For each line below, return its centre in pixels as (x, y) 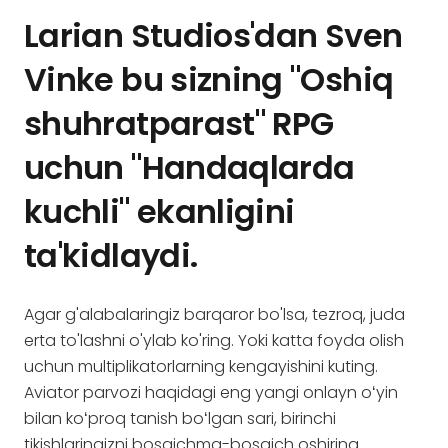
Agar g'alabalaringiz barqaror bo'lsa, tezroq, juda (214, 314)
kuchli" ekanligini (159, 211)
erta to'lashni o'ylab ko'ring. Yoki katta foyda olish (214, 340)
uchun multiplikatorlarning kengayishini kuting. (201, 366)
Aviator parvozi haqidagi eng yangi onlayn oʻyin (211, 392)
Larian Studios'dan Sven (213, 35)
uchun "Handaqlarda (189, 167)
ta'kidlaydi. (111, 255)
